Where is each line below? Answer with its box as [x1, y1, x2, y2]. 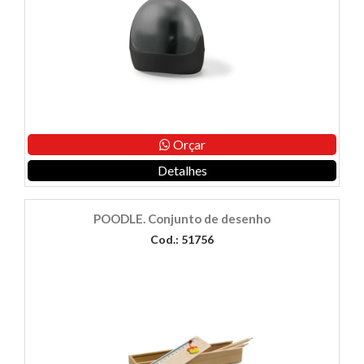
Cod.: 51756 [150, 232, 214, 247]
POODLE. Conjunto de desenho [93, 211, 271, 227]
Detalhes [157, 162, 207, 179]
